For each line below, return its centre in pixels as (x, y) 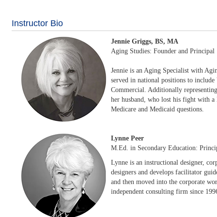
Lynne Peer (127, 138)
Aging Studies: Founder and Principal (163, 51)
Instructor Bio (37, 23)
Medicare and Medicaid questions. (157, 109)
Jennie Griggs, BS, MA (144, 41)
